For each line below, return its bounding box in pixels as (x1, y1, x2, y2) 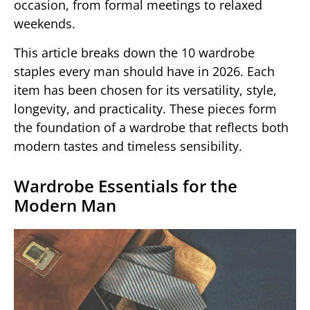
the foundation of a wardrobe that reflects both (14, 118, 289, 136)
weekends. (14, 15, 75, 33)
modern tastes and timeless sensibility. (14, 137, 242, 154)
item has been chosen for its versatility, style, (14, 81, 277, 98)
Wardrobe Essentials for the (14, 174, 237, 197)
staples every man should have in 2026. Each (14, 62, 275, 80)
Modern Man (14, 193, 116, 217)
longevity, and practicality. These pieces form (14, 100, 277, 117)
